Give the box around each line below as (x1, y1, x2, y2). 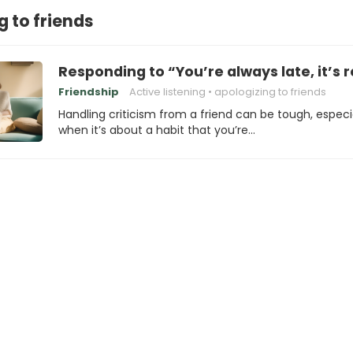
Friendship (58, 84, 119, 99)
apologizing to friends (214, 84, 326, 99)
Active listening (129, 84, 206, 99)
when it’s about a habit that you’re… (58, 122, 255, 138)
